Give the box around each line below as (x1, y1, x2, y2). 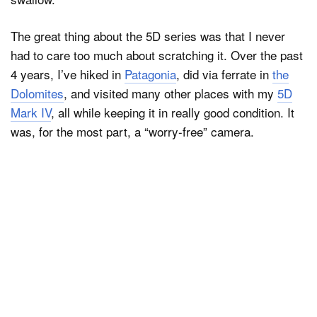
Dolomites (11, 84, 64, 103)
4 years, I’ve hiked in (11, 65, 125, 83)
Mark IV (11, 103, 51, 122)
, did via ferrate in (176, 65, 272, 83)
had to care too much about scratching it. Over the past (11, 46, 303, 64)
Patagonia (125, 65, 176, 83)
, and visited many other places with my (64, 84, 277, 103)
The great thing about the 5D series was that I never (11, 27, 285, 45)
